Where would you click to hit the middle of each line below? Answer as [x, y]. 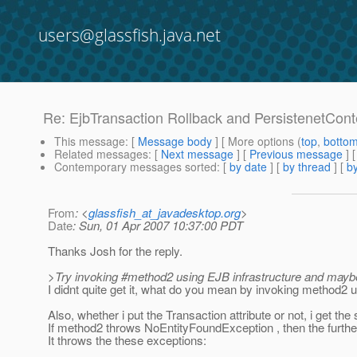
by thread [307, 167]
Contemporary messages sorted [135, 167]
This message [90, 141]
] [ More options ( [257, 141]
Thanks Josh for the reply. [115, 251]
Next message [197, 154]
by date [248, 167]
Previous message [296, 154]
